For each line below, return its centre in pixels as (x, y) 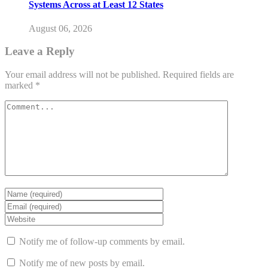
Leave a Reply (40, 51)
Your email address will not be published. (83, 75)
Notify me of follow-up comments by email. (102, 242)
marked (20, 86)
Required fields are (198, 75)
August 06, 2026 (60, 28)
